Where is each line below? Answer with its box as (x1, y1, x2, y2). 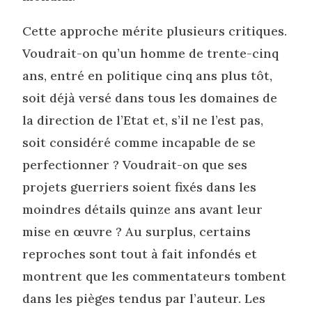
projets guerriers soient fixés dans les (22, 179, 257, 196)
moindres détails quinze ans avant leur (22, 201, 263, 218)
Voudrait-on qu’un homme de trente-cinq (22, 45, 279, 62)
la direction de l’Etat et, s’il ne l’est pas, (22, 112, 264, 129)
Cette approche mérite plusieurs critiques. (22, 23, 288, 40)
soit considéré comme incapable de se (22, 134, 256, 151)
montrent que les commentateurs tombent (22, 268, 287, 285)
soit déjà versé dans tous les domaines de (22, 90, 278, 107)
